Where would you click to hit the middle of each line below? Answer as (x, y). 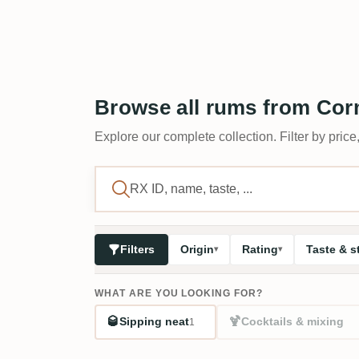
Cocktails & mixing (292, 321)
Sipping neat (155, 321)
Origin (197, 249)
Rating (260, 249)
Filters (137, 249)
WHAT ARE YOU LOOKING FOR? (179, 293)
